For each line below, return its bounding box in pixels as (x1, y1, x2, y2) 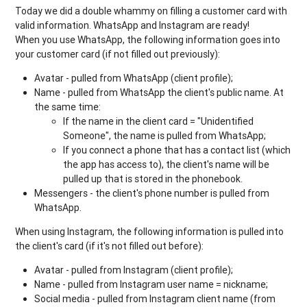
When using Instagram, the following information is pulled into (15, 225, 284, 238)
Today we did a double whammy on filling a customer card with (15, 4, 288, 17)
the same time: (34, 100, 101, 113)
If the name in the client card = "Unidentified (63, 114, 254, 127)
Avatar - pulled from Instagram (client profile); (34, 263, 234, 276)
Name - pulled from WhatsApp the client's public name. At (34, 86, 284, 99)
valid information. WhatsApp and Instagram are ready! (15, 19, 250, 32)
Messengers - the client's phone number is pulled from (34, 186, 270, 199)
